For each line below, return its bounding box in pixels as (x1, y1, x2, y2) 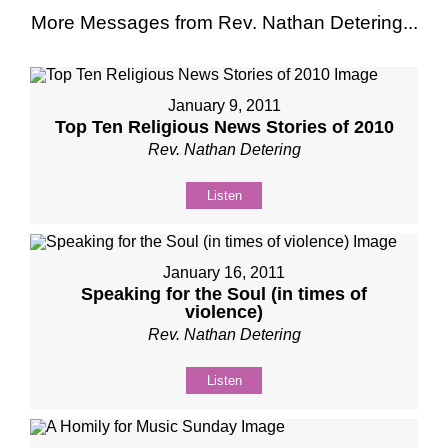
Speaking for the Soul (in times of (81, 284, 367, 304)
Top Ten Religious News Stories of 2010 (54, 117, 394, 137)
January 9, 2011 (167, 97, 281, 114)
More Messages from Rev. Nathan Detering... (30, 12, 418, 33)
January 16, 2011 (163, 264, 285, 281)
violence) (185, 302, 263, 322)
